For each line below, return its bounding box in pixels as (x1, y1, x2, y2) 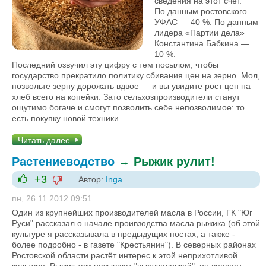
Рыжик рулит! (134, 154, 215, 168)
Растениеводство (12, 154, 115, 168)
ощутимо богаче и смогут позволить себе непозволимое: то (12, 102, 245, 112)
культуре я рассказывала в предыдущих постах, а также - (12, 229, 235, 239)
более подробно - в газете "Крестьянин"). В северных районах (12, 239, 256, 249)
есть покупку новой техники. (12, 113, 121, 123)
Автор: (78, 174, 106, 184)
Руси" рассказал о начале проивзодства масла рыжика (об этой (12, 218, 260, 228)
